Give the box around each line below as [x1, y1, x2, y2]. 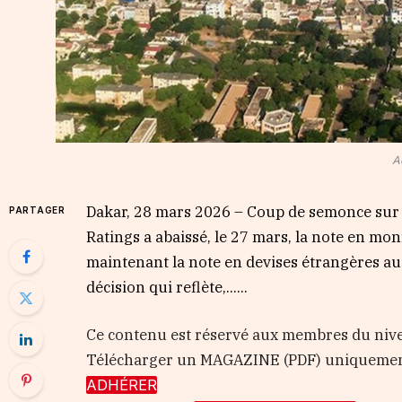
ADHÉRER [86, 376, 158, 395]
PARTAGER [9, 204, 66, 215]
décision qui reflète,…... [86, 276, 249, 297]
